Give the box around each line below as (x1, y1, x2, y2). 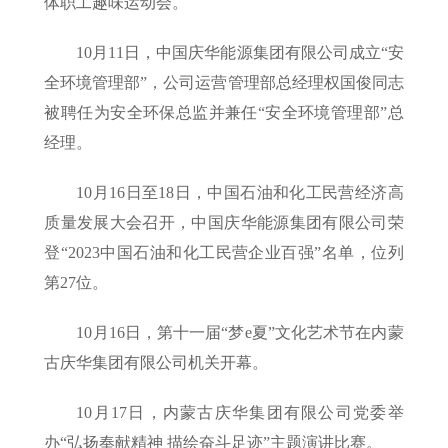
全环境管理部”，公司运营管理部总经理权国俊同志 (44, 74, 404, 92)
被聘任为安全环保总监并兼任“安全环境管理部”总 (44, 104, 404, 122)
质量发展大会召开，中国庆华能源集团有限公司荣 (44, 214, 404, 232)
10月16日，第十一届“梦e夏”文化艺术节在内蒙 (76, 324, 404, 342)
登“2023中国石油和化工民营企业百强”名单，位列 (44, 244, 404, 262)
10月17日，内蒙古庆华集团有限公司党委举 (76, 404, 404, 422)
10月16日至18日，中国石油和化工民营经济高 (76, 184, 404, 202)
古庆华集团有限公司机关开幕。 (44, 354, 269, 372)
